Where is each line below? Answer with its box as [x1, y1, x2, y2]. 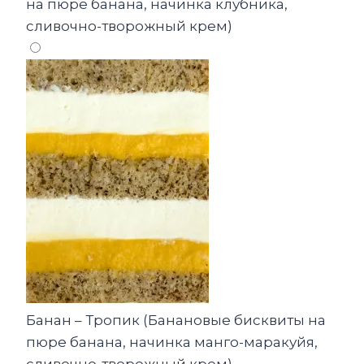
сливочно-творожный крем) [26, 18, 232, 35]
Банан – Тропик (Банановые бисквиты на [26, 312, 326, 329]
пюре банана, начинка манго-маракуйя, [26, 334, 318, 351]
